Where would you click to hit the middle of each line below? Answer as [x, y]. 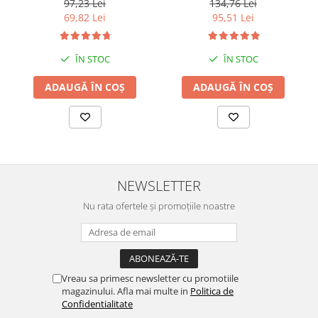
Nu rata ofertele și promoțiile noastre [159, 205]
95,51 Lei [233, 17]
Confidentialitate [97, 303]
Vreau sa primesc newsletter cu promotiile [150, 278]
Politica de [212, 291]
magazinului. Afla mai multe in [126, 291]
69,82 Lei [85, 17]
